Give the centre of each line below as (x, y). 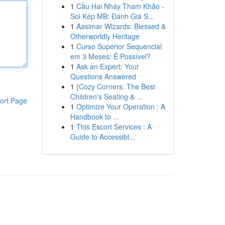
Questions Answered (103, 76)
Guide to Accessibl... (102, 137)
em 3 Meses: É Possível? (110, 56)
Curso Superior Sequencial (119, 46)
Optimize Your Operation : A (121, 106)
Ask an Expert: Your (107, 66)
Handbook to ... (94, 117)
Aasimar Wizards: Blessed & (121, 26)
